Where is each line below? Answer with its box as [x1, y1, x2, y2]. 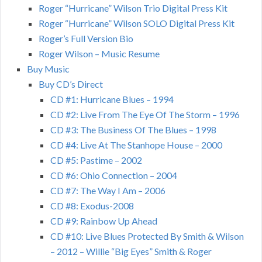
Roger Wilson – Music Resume [39, 47, 160, 59]
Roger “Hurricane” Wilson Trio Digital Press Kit [39, 2, 227, 13]
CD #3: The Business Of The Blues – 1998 [50, 123, 216, 135]
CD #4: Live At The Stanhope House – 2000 [50, 139, 222, 150]
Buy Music [27, 63, 70, 74]
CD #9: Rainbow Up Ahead [50, 215, 157, 226]
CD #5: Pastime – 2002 [50, 154, 142, 166]
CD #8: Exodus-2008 [50, 199, 134, 211]
